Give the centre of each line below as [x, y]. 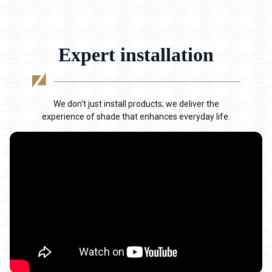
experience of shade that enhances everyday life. [136, 117]
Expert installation [136, 55]
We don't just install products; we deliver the [136, 104]
